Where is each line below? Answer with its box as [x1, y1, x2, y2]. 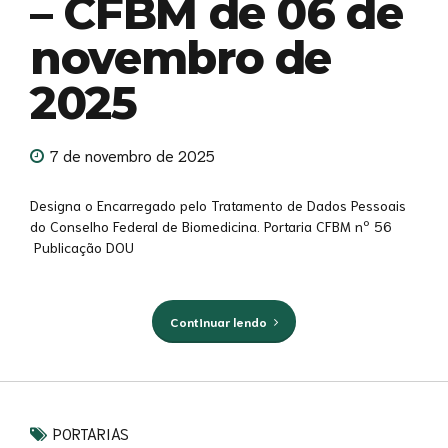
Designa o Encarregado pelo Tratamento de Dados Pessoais [30, 196, 406, 215]
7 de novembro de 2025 [50, 145, 215, 166]
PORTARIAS [53, 422, 129, 443]
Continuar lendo [169, 313, 267, 330]
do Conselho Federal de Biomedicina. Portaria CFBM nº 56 [30, 217, 404, 236]
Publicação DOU [30, 238, 134, 257]
